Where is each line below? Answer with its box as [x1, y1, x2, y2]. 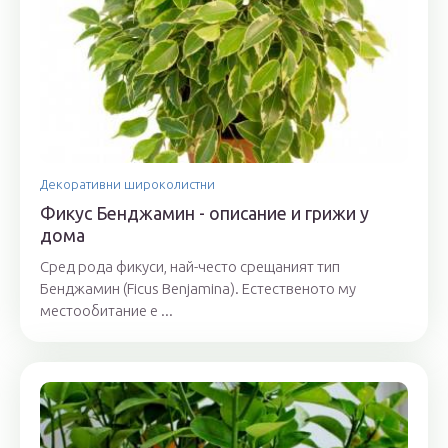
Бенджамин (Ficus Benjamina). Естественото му [40, 279, 356, 297]
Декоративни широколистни [40, 176, 215, 191]
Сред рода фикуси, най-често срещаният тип [40, 257, 340, 275]
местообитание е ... [40, 301, 173, 319]
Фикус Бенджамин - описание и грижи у [40, 202, 369, 223]
